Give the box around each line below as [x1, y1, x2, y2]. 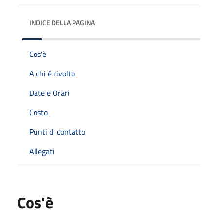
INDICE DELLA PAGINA [29, 17, 95, 28]
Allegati [29, 145, 54, 157]
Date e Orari [29, 87, 70, 99]
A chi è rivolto [29, 67, 75, 79]
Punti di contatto [29, 126, 85, 138]
